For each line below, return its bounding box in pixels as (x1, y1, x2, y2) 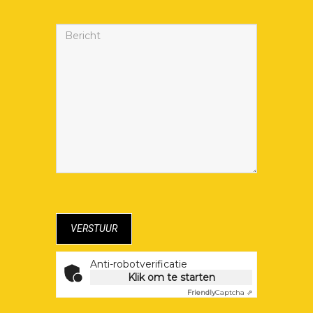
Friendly (187, 287, 215, 297)
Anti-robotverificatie (90, 257, 187, 270)
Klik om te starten (127, 270, 215, 284)
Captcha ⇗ (215, 287, 252, 297)
